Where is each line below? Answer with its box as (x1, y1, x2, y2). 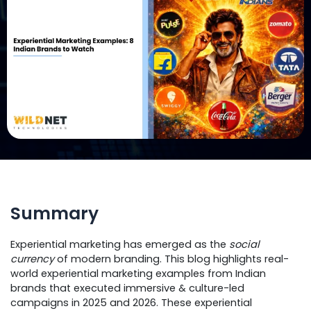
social (229, 237, 260, 251)
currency (10, 251, 54, 266)
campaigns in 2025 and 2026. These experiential (10, 295, 252, 310)
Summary (10, 201, 99, 226)
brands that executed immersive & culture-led (10, 280, 244, 295)
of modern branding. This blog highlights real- (54, 251, 289, 266)
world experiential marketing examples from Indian (10, 266, 266, 280)
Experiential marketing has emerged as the (10, 237, 229, 251)
